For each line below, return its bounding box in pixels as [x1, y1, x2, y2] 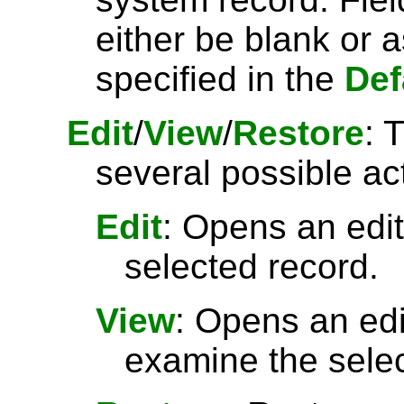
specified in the [96, 60, 344, 98]
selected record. [124, 247, 379, 286]
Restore [233, 114, 364, 152]
